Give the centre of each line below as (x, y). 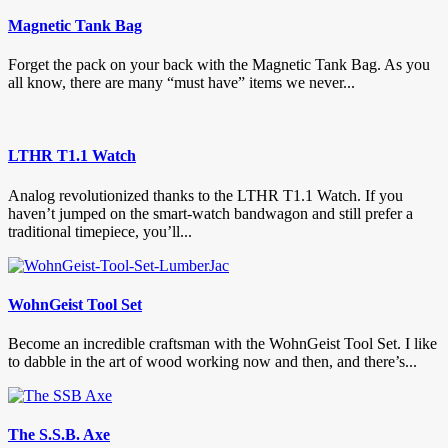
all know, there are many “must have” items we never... (181, 83)
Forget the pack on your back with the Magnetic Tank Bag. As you (219, 65)
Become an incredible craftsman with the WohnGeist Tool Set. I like (222, 344)
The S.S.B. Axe (59, 435)
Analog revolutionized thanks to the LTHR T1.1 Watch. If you (205, 195)
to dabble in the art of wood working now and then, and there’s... (212, 362)
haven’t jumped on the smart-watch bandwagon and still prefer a (210, 213)
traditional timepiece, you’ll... (100, 231)
